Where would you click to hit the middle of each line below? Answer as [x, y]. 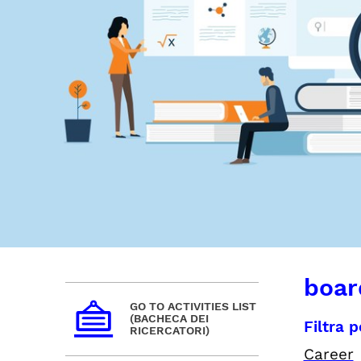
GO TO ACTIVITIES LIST [193, 307]
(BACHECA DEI [169, 319]
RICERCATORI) [169, 331]
